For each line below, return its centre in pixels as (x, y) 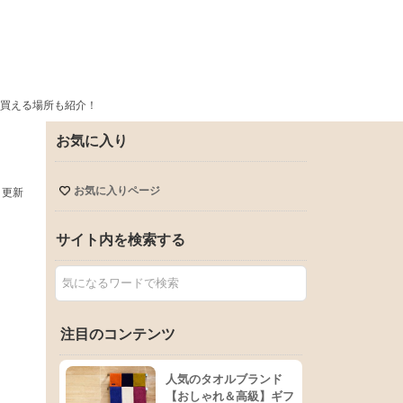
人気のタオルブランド (224, 379)
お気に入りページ (116, 191)
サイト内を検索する (121, 240)
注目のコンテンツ (118, 334)
